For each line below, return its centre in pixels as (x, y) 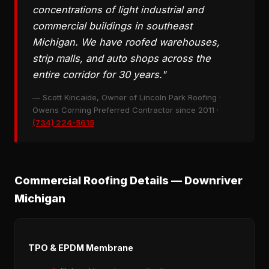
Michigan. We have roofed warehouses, (126, 42)
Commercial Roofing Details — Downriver (128, 180)
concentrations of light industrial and (118, 10)
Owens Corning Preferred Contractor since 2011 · (125, 110)
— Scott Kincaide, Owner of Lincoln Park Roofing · (127, 98)
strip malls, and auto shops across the (122, 59)
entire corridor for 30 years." (99, 75)
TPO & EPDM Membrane (81, 247)
